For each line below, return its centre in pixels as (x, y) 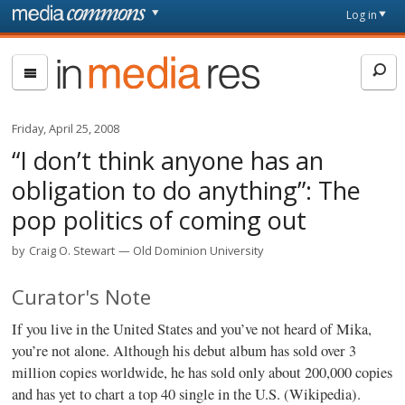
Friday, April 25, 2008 (66, 128)
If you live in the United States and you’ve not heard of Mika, (192, 329)
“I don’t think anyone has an (168, 160)
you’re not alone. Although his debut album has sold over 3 (184, 351)
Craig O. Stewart (72, 250)
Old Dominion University (198, 250)
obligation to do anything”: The (187, 190)
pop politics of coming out (160, 220)
